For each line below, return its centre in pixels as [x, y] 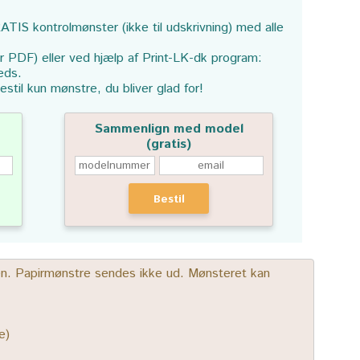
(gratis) [169, 144]
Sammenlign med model [169, 129]
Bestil [169, 199]
